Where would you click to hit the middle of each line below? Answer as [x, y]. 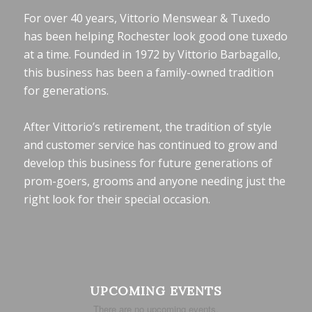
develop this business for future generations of [148, 163]
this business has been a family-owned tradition [148, 73]
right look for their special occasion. [117, 200]
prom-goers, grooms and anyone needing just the [154, 181]
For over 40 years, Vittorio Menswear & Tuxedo [147, 18]
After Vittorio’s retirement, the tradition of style [147, 127]
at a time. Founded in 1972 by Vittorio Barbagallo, [152, 55]
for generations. [66, 91]
